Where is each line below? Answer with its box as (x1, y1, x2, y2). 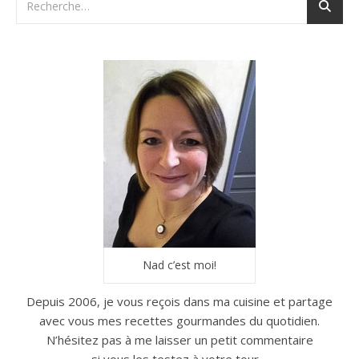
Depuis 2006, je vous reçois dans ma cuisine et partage (26, 293, 333, 309)
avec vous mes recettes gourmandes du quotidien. (39, 313, 320, 329)
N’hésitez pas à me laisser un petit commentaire (46, 332, 313, 348)
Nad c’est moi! (143, 257, 216, 272)
